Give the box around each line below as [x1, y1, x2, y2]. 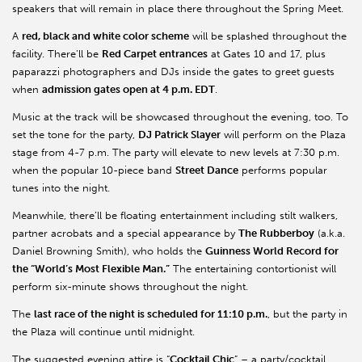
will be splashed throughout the [189, 30, 347, 43]
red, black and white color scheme [22, 30, 189, 43]
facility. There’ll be [12, 48, 102, 61]
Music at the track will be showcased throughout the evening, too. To [12, 111, 348, 124]
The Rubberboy [238, 227, 314, 240]
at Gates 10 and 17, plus [208, 48, 326, 61]
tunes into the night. [12, 182, 110, 195]
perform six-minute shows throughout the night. [12, 280, 248, 293]
